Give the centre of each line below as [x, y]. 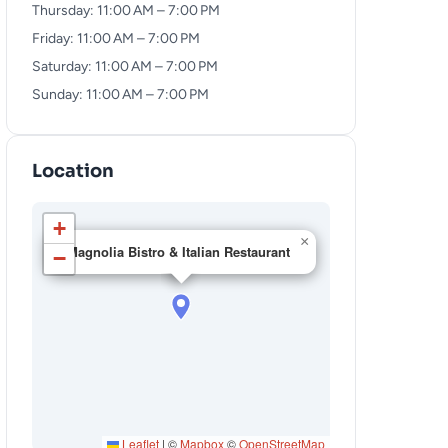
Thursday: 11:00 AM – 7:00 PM [126, 10]
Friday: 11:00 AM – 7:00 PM [116, 38]
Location [73, 171]
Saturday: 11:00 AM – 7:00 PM [125, 66]
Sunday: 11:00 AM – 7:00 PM [120, 94]
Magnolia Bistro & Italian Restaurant [178, 251]
